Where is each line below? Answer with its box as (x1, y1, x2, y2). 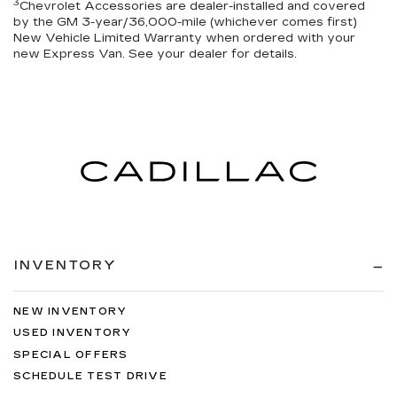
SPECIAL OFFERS (13, 348, 128, 361)
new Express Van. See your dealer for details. (13, 47, 297, 62)
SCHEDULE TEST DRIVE (13, 370, 167, 383)
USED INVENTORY (13, 327, 132, 339)
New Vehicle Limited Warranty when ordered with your (13, 31, 355, 46)
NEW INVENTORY (13, 305, 128, 317)
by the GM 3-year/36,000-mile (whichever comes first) (13, 15, 357, 30)
